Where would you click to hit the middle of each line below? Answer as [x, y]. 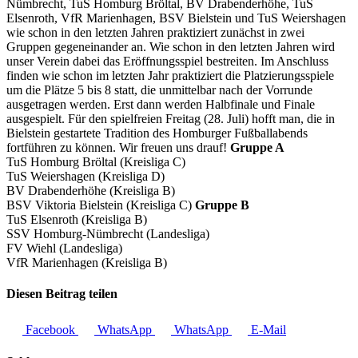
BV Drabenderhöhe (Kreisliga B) [91, 190]
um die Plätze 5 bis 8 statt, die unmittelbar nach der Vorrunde [159, 89]
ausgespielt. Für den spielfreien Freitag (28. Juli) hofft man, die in [171, 118]
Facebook [50, 330]
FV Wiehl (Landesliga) [64, 248]
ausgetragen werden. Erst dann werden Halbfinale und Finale [161, 104]
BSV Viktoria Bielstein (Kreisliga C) [101, 205]
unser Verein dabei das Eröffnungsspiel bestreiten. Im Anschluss [167, 61]
